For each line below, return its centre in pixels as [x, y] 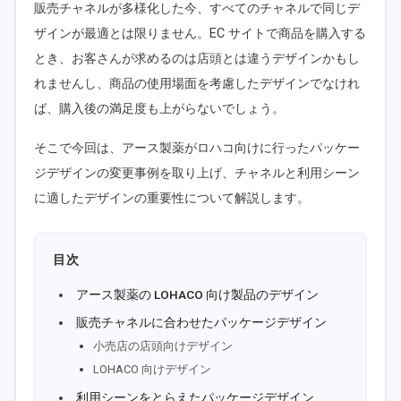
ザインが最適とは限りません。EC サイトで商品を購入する [200, 34]
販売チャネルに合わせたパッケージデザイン [202, 323]
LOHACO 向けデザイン [153, 369]
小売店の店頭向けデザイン [163, 346]
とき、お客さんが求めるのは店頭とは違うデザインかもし [197, 59]
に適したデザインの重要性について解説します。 [172, 199]
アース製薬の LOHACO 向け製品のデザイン [198, 294]
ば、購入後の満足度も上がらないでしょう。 [159, 109]
